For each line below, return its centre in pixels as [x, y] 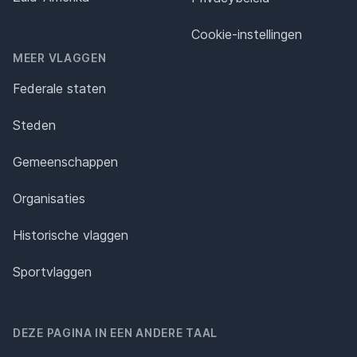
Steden [34, 126]
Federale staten [59, 89]
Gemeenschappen [65, 162]
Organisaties [49, 199]
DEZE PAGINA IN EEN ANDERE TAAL [115, 333]
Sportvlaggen [52, 272]
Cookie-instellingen [247, 35]
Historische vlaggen [71, 235]
